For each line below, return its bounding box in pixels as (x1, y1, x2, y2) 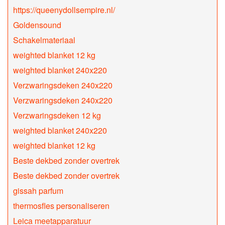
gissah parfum (13, 185, 63, 197)
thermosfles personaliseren (13, 200, 109, 212)
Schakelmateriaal (13, 34, 75, 46)
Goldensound (13, 19, 61, 31)
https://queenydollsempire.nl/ (13, 4, 115, 16)
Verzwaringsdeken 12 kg (13, 109, 101, 122)
